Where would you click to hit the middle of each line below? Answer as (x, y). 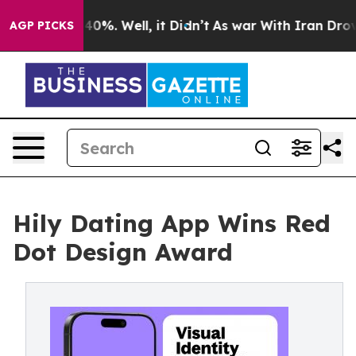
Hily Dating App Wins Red (172, 223)
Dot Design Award (123, 252)
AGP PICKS (42, 25)
